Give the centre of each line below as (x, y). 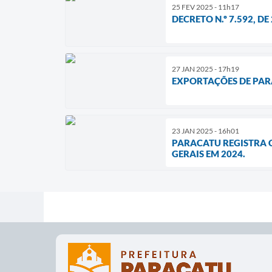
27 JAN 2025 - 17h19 (206, 69)
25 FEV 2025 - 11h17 (206, 7)
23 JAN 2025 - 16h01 (206, 131)
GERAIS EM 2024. (209, 153)
